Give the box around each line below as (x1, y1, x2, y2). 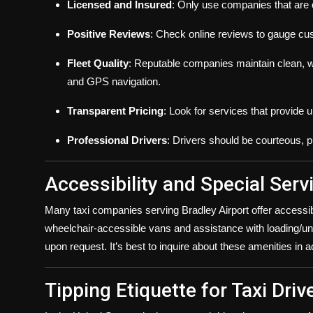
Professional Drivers (67, 134, 167, 146)
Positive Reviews (67, 28, 150, 40)
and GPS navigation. (67, 75, 161, 87)
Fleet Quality (67, 57, 129, 69)
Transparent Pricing (67, 105, 163, 117)
